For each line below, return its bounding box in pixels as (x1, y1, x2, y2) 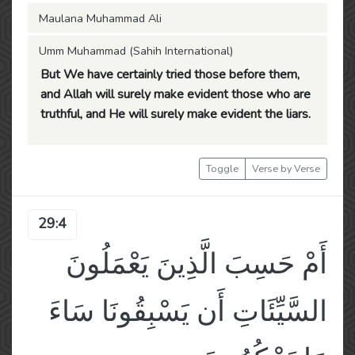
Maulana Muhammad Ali (39, 10, 162, 26)
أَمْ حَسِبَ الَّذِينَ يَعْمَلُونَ (66, 245, 327, 284)
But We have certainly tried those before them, (40, 66, 300, 83)
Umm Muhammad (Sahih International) (39, 43, 233, 59)
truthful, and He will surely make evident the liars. (40, 105, 311, 123)
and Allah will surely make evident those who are (40, 86, 311, 103)
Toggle (206, 162, 239, 175)
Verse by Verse (252, 162, 320, 175)
